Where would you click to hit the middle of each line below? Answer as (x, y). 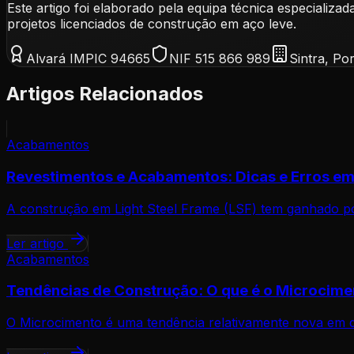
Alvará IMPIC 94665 (88, 58)
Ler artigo (37, 243)
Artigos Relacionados (105, 94)
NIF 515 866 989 (220, 58)
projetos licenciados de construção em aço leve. (152, 23)
